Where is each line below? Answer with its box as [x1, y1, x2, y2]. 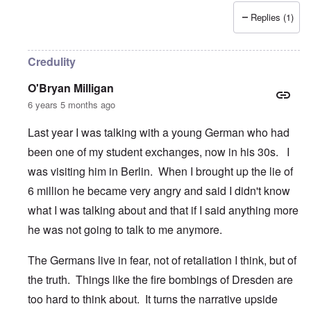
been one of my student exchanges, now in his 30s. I [28, 144, 289, 160]
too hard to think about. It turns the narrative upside [28, 291, 278, 308]
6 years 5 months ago [28, 98, 115, 112]
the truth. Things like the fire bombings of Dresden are [28, 271, 293, 288]
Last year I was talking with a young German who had [28, 124, 289, 141]
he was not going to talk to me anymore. [28, 221, 222, 238]
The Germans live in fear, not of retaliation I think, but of [28, 252, 296, 269]
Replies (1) [251, 10, 294, 24]
